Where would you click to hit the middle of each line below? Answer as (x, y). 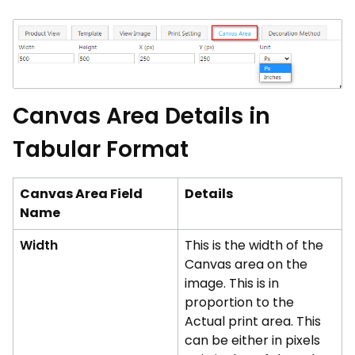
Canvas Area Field (81, 194)
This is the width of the (254, 246)
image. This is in (232, 284)
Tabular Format (101, 150)
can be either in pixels (252, 341)
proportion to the (239, 303)
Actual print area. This (253, 322)
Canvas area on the (246, 265)
